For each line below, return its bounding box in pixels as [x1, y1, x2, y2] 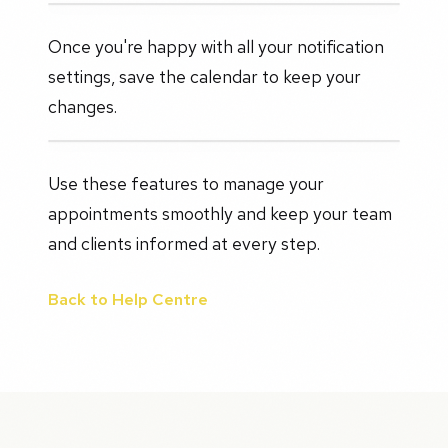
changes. [48, 94, 117, 118]
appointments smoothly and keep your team [48, 201, 392, 225]
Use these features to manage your [48, 171, 324, 195]
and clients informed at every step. [48, 231, 320, 255]
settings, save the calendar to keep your [48, 64, 361, 88]
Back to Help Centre [48, 288, 208, 310]
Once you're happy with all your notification [48, 34, 384, 58]
